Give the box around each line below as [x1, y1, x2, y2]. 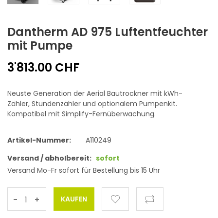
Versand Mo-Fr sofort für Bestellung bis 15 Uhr [7, 165, 160, 176]
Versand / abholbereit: [7, 153, 91, 163]
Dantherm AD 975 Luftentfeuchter [7, 24, 208, 40]
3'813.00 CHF [7, 59, 79, 76]
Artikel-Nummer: [7, 135, 71, 145]
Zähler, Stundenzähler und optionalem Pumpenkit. [7, 99, 177, 109]
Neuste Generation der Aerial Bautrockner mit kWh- [7, 89, 182, 99]
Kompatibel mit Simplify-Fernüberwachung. [7, 109, 156, 119]
